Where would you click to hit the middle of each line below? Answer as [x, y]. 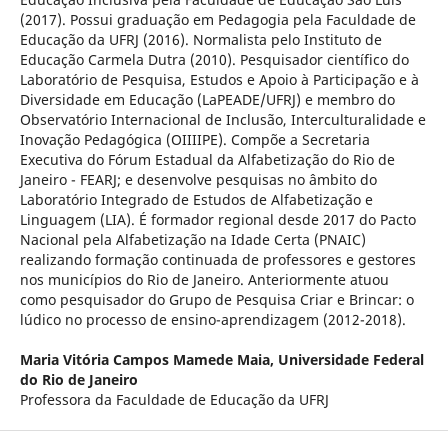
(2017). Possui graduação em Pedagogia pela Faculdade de [217, 20]
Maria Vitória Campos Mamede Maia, [148, 360]
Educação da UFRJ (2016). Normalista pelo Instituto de [200, 40]
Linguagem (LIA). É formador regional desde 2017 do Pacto [217, 220]
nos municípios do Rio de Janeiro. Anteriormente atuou [204, 280]
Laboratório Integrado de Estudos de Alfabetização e [196, 200]
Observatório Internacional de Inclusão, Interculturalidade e [222, 120]
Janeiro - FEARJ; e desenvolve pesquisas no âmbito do [198, 180]
